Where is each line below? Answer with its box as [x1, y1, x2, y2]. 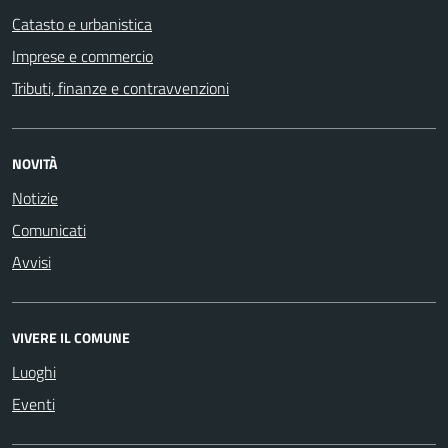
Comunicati [12, 217, 86, 242]
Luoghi [12, 359, 56, 384]
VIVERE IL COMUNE [12, 326, 130, 348]
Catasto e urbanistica [12, 11, 152, 36]
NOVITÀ [12, 152, 57, 174]
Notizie [12, 185, 58, 210]
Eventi [12, 391, 55, 416]
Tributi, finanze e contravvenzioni [12, 75, 229, 100]
